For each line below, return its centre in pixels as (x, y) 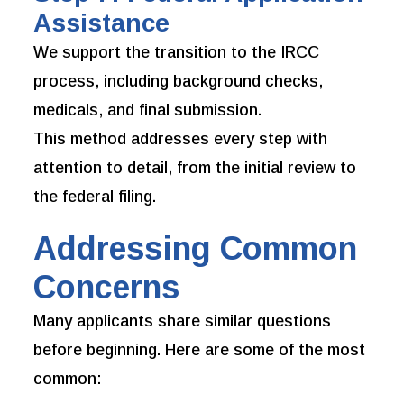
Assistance (102, 23)
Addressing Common (196, 249)
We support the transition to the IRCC (177, 53)
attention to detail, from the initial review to (195, 168)
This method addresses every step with (181, 139)
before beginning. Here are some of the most (200, 350)
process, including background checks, (179, 82)
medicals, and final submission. (148, 110)
